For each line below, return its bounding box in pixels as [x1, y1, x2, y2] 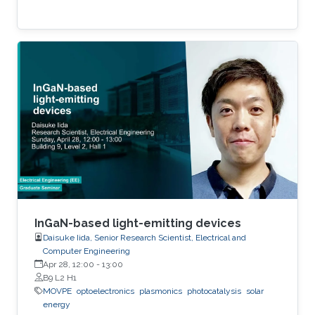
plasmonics [139, 285, 182, 296]
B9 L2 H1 [43, 272, 77, 283]
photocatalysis [187, 285, 241, 296]
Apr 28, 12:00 [43, 259, 94, 269]
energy [43, 299, 70, 309]
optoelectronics [77, 285, 134, 296]
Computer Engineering [43, 245, 130, 256]
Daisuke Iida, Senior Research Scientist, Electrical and [43, 232, 246, 243]
